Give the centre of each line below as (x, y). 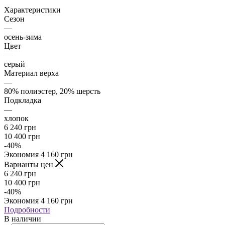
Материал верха (31, 73)
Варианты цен (30, 165)
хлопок (16, 119)
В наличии (23, 219)
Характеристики (32, 10)
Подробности (27, 210)
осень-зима (23, 37)
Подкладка (23, 100)
